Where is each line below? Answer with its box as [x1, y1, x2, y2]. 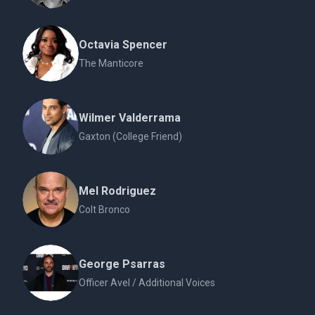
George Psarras [79, 257, 165, 271]
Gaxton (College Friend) [79, 131, 182, 142]
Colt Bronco [79, 204, 130, 215]
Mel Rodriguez [79, 184, 156, 198]
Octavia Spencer [79, 38, 167, 51]
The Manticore [79, 58, 143, 69]
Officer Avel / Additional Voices [79, 277, 215, 288]
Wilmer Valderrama [79, 111, 181, 124]
